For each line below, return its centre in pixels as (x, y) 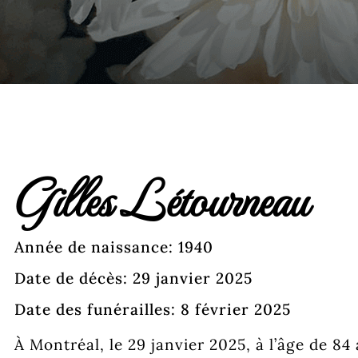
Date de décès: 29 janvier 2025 (133, 278)
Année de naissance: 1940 (114, 247)
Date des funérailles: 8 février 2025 (153, 309)
